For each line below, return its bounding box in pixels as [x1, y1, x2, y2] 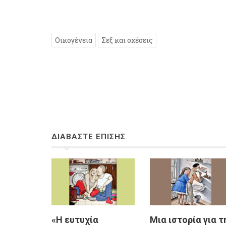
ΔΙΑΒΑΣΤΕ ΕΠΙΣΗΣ [51, 132, 126, 142]
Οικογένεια [55, 35, 92, 45]
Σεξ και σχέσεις [101, 35, 153, 45]
